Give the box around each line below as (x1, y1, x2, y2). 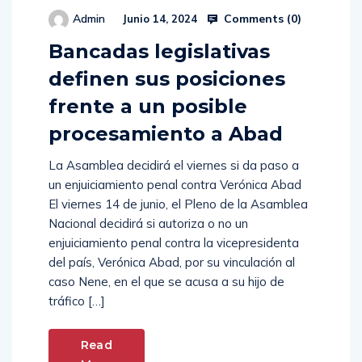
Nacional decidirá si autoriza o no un (48, 216, 248, 232)
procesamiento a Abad (48, 122, 283, 146)
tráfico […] (48, 293, 105, 309)
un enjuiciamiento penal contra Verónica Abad (48, 177, 301, 193)
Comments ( (221, 11, 291, 26)
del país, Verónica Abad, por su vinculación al (48, 255, 295, 271)
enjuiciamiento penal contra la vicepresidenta (48, 235, 299, 251)
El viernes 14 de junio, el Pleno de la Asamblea (48, 196, 308, 213)
